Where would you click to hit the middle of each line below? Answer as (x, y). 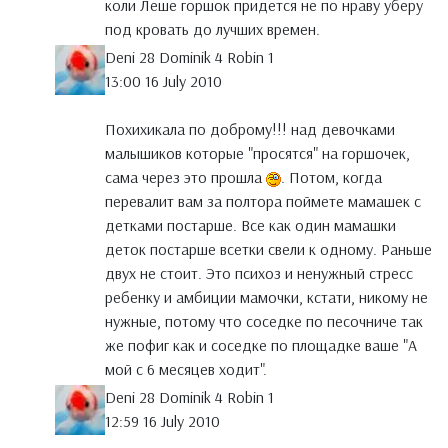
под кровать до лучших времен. (212, 29)
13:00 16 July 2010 (163, 81)
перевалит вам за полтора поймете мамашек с (263, 201)
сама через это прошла (185, 177)
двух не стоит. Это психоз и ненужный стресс (259, 273)
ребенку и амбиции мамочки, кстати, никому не (266, 297)
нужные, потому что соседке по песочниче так (264, 321)
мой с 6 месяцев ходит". (186, 369)
